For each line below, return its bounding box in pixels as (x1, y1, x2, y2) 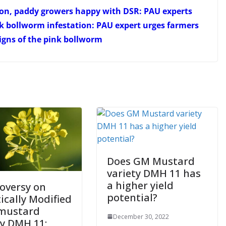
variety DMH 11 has (107, 166, 201, 180)
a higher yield (107, 178, 174, 192)
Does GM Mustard (107, 154, 195, 168)
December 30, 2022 (113, 212, 169, 221)
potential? (107, 190, 157, 204)
